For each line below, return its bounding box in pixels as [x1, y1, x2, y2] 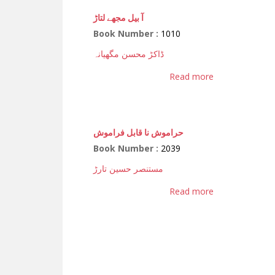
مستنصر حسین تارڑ [93, 162, 163, 174]
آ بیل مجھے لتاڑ [93, 11, 144, 23]
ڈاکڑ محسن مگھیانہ [93, 47, 164, 60]
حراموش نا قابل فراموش [93, 126, 184, 138]
